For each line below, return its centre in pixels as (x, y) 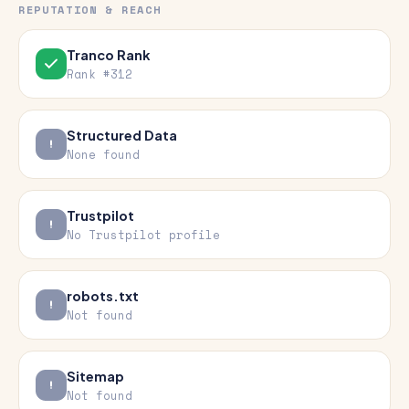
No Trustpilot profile (143, 235)
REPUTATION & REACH (90, 10)
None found (103, 155)
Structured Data (122, 135)
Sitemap (95, 376)
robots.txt (103, 296)
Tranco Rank (109, 55)
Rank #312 (100, 74)
